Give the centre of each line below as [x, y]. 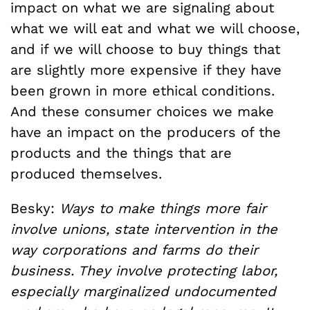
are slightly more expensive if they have [146, 70]
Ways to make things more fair [163, 208]
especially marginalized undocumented [143, 291]
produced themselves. [91, 174]
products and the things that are [121, 153]
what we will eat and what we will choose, [155, 28]
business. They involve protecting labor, [144, 271]
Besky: [35, 208]
